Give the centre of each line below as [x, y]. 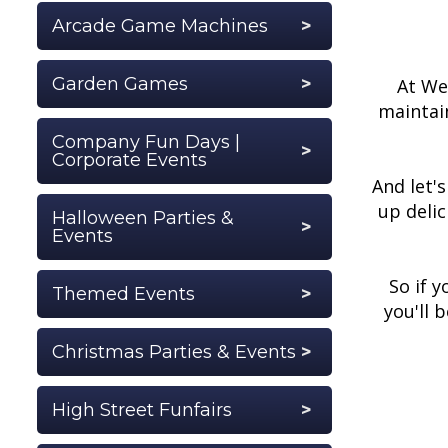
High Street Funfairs [142, 409]
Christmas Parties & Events [174, 351]
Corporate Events [129, 159]
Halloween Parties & [143, 217]
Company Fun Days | [146, 141]
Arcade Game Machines [160, 25]
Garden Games [120, 83]
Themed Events [123, 293]
